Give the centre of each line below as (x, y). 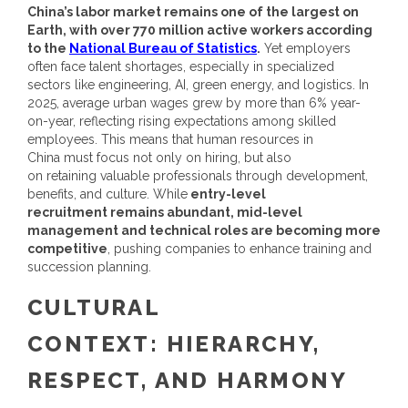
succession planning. (89, 267)
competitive (67, 249)
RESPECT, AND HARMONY (187, 380)
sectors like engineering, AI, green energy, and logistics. (191, 85)
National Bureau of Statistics (163, 48)
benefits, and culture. (88, 194)
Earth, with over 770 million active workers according (200, 30)
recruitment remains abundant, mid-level (165, 212)
